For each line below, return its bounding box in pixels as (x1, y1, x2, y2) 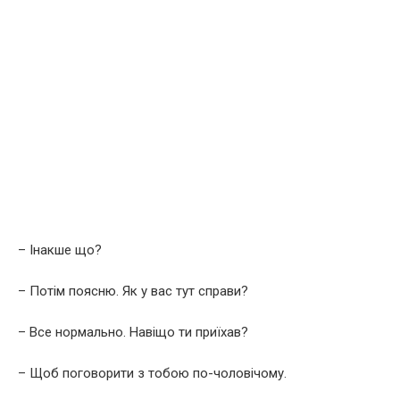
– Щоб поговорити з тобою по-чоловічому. (18, 364, 287, 381)
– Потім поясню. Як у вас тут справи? (18, 282, 248, 299)
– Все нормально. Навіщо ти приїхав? (18, 323, 248, 340)
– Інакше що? (18, 241, 102, 258)
